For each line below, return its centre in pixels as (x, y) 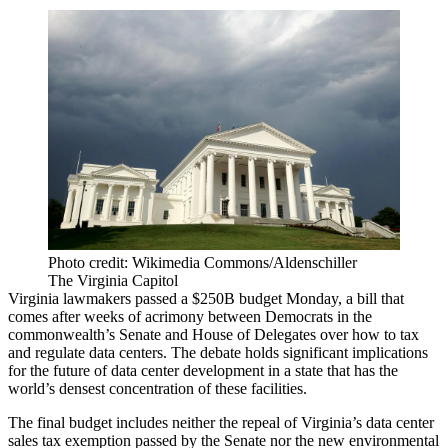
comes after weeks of (76, 316)
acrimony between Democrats (239, 316)
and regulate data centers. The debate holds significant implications (218, 352)
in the (352, 316)
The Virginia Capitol (113, 280)
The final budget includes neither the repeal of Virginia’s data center (221, 422)
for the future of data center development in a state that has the (203, 370)
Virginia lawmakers (71, 298)
